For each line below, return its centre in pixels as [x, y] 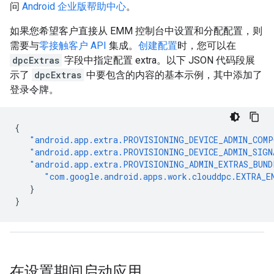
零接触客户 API [73, 45]
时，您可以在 [207, 45]
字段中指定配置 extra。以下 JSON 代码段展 [158, 60]
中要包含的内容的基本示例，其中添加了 [173, 75]
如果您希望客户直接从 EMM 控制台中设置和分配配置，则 [136, 31]
